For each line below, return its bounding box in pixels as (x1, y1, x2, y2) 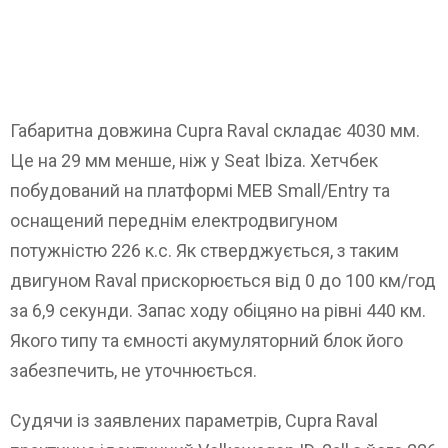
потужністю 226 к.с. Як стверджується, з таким (10, 239, 399, 261)
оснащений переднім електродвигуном (10, 209, 338, 231)
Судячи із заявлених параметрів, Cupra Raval (10, 409, 378, 431)
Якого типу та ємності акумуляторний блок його (10, 329, 403, 351)
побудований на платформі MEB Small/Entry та (10, 179, 390, 201)
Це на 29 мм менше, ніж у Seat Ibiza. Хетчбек (10, 149, 378, 171)
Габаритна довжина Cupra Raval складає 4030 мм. (10, 119, 420, 141)
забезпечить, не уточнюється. (10, 359, 257, 381)
